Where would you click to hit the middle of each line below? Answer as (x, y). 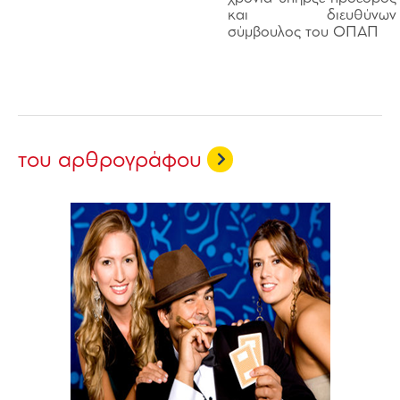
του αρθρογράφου (110, 160)
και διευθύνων (312, 16)
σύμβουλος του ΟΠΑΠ (303, 33)
